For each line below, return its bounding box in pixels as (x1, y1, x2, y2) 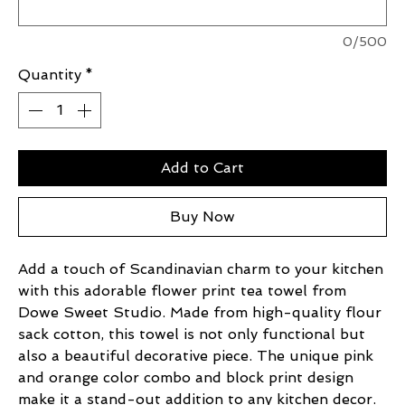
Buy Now (170, 207, 235, 225)
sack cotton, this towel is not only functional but (18, 325, 365, 343)
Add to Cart (161, 158, 244, 176)
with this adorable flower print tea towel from (18, 281, 346, 299)
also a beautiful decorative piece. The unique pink (18, 346, 373, 364)
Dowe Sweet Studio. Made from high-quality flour (18, 303, 381, 321)
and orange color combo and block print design (18, 368, 353, 386)
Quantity (18, 65, 81, 83)
